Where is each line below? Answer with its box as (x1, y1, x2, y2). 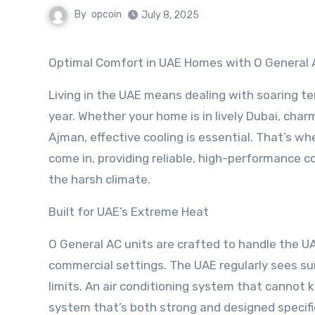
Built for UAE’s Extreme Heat (49, 205, 209, 219)
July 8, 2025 (141, 9, 199, 21)
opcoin (91, 8, 122, 21)
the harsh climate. (49, 172, 150, 186)
